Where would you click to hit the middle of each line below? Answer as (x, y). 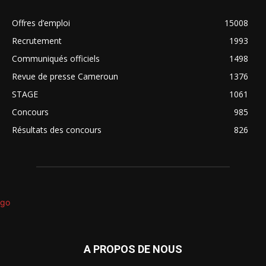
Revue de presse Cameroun (65, 77)
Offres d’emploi (41, 23)
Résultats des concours (57, 130)
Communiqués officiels (56, 59)
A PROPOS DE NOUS (133, 249)
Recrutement (37, 41)
